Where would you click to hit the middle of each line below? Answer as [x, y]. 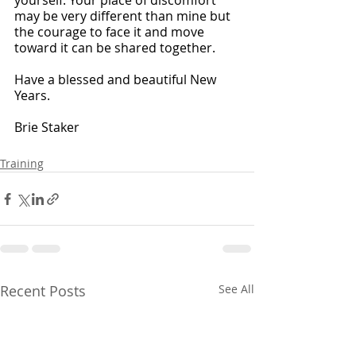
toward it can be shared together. [116, 48]
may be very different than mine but [124, 16]
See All [236, 289]
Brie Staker [47, 127]
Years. [34, 95]
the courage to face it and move [111, 32]
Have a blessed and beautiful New [117, 79]
